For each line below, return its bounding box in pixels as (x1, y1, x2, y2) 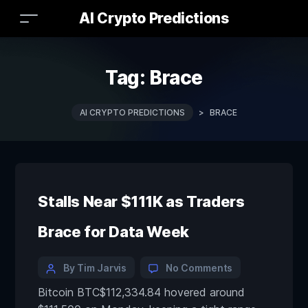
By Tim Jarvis (63, 262, 127, 274)
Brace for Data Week (38, 223, 189, 241)
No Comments (166, 262, 233, 274)
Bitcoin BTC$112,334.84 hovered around (38, 285, 245, 299)
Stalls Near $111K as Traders (38, 192, 245, 210)
